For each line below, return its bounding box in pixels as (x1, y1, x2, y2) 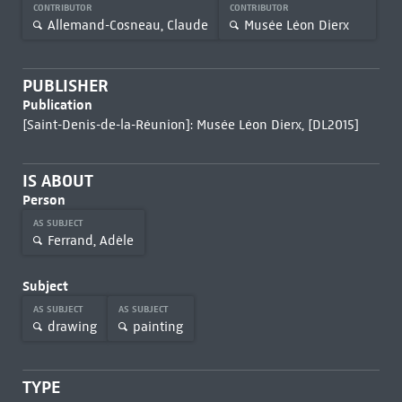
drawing (47, 318, 97, 335)
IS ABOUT (22, 170, 93, 191)
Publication (22, 96, 92, 113)
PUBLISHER (22, 75, 109, 96)
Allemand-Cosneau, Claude (47, 16, 208, 33)
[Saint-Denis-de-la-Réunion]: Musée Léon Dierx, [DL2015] (22, 117, 359, 133)
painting (132, 318, 183, 335)
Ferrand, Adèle (47, 232, 134, 249)
